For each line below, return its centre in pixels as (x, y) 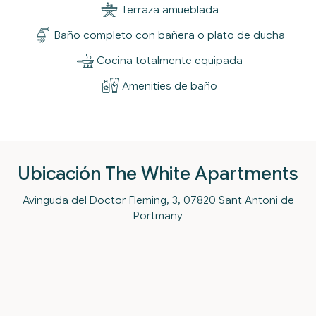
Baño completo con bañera (126, 35)
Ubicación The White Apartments (158, 173)
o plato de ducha (242, 35)
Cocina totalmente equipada (170, 60)
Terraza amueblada (170, 10)
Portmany (158, 215)
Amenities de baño (170, 86)
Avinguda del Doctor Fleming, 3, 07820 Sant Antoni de (158, 200)
